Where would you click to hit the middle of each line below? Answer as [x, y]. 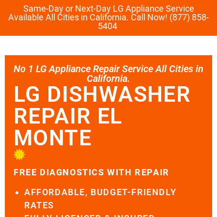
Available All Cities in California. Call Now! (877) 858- [108, 18]
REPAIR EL [68, 116]
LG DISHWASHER [102, 94]
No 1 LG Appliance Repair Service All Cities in [108, 69]
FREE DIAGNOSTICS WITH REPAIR [93, 173]
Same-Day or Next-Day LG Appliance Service [108, 9]
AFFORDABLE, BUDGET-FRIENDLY [101, 192]
